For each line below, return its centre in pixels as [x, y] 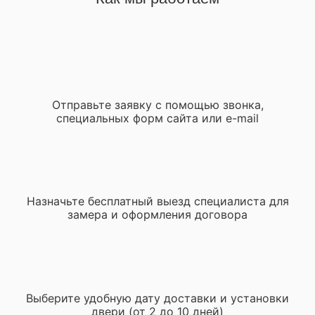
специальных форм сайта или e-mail [157, 118]
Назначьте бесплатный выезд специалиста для [157, 201]
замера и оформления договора [157, 214]
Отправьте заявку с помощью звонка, [157, 104]
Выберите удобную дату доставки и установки [157, 298]
